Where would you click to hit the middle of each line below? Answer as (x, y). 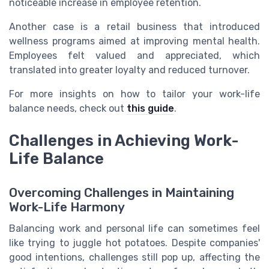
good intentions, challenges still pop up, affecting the (134, 257)
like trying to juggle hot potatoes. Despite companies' (134, 243)
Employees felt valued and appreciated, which (134, 56)
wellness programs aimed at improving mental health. (134, 41)
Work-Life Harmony (67, 207)
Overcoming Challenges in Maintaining (122, 192)
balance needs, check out (68, 109)
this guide (150, 109)
